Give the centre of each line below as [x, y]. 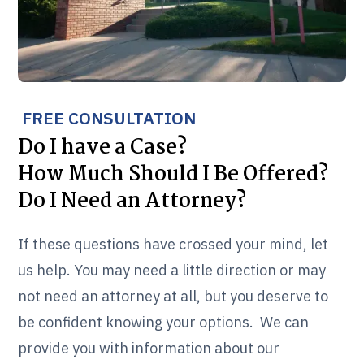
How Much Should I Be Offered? [173, 175]
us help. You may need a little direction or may [172, 271]
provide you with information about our [149, 349]
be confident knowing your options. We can [164, 323]
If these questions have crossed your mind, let [173, 245]
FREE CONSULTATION [109, 119]
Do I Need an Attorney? [132, 202]
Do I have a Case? [103, 148]
